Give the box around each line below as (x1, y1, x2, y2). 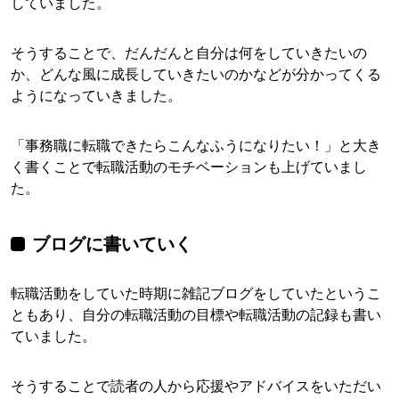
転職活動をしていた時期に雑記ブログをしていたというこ (11, 284, 381, 303)
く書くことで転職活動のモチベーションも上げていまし (11, 158, 367, 176)
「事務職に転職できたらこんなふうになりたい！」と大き (11, 136, 381, 155)
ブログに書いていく (32, 233, 192, 256)
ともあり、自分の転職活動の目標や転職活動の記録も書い (11, 305, 381, 324)
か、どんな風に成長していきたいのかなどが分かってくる (11, 65, 381, 84)
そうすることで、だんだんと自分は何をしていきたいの (11, 44, 367, 62)
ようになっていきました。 (11, 86, 182, 105)
